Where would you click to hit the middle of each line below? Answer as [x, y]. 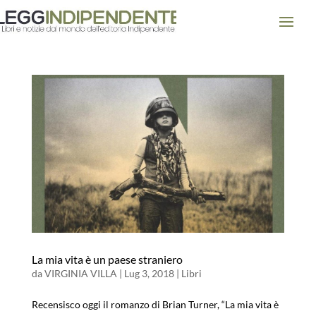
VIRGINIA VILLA [80, 274]
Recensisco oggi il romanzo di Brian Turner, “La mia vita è [155, 305]
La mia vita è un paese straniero [107, 260]
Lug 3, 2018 [149, 274]
